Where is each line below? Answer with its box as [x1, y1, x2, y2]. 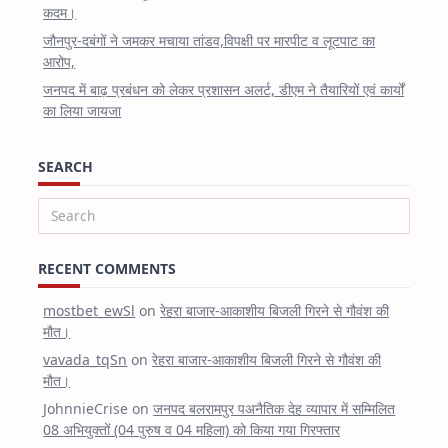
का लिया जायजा [43, 101, 122, 121]
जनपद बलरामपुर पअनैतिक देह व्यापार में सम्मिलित [153, 398, 396, 418]
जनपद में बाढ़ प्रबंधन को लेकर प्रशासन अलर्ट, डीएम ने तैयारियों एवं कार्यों [43, 80, 405, 100]
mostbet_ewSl [43, 300, 136, 320]
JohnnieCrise [43, 398, 129, 418]
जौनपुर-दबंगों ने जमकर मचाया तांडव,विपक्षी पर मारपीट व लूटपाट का [43, 31, 376, 51]
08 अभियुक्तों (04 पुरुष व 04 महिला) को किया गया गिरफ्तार [43, 419, 341, 439]
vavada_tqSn [43, 349, 128, 369]
